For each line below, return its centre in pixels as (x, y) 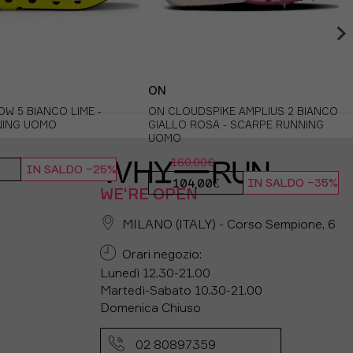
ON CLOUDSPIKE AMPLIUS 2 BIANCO (243, 111)
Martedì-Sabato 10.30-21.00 (181, 290)
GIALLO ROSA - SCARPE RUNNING (236, 124)
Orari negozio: (159, 253)
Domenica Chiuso (150, 307)
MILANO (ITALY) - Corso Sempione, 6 (226, 223)
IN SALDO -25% (71, 171)
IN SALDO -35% (293, 184)
